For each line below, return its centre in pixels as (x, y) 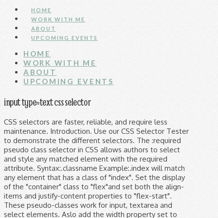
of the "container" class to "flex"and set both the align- (94, 186)
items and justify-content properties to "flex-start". (88, 196)
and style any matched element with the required (86, 159)
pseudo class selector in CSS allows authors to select (92, 149)
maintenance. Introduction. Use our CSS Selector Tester (96, 131)
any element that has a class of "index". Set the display (94, 177)
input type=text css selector (47, 101)
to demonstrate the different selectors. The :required (92, 140)
